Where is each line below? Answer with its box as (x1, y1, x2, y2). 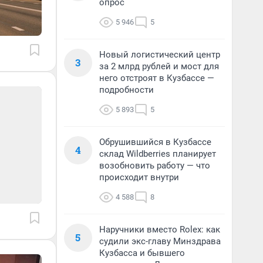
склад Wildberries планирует (99, 149, 216, 159)
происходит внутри (99, 172, 179, 183)
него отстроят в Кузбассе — (99, 73, 214, 83)
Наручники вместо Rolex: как (99, 224, 220, 235)
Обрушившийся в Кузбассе (99, 137, 211, 147)
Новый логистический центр (99, 49, 220, 60)
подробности (99, 85, 154, 95)
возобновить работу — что (99, 160, 210, 171)
